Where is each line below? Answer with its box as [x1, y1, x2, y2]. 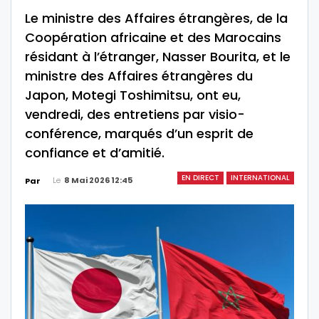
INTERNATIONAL [231, 172, 290, 183]
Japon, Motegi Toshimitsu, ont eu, [25, 85, 241, 104]
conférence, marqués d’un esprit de [25, 124, 253, 142]
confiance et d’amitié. [25, 143, 164, 162]
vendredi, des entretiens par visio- [25, 105, 245, 123]
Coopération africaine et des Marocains [25, 28, 281, 46]
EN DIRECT [182, 172, 219, 183]
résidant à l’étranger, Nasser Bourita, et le [25, 47, 291, 66]
